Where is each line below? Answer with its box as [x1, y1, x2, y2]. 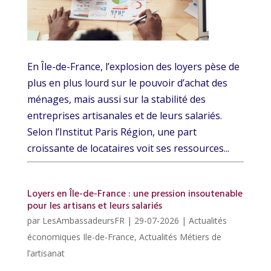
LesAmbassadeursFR [42, 215, 125, 227]
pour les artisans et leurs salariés [27, 198, 162, 215]
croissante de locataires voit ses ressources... [27, 142, 229, 155]
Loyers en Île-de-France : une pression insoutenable [27, 186, 243, 203]
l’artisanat [27, 247, 65, 260]
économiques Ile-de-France [27, 231, 134, 243]
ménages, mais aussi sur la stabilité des [27, 93, 206, 106]
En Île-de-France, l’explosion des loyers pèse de [27, 60, 240, 74]
